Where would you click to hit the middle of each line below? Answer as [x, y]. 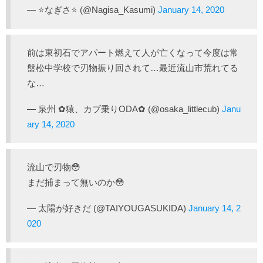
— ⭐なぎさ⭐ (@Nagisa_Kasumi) [92, 9]
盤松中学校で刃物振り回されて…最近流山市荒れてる [133, 68]
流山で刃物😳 [54, 167]
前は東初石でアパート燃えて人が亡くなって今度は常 [133, 52]
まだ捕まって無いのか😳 [76, 182]
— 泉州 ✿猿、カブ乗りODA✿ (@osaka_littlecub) [124, 109]
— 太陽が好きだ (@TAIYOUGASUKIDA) [108, 208]
